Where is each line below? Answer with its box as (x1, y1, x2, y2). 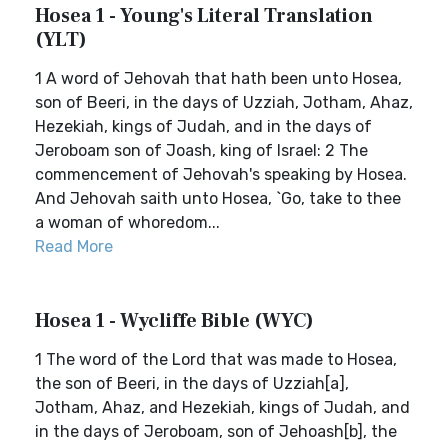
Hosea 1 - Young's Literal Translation (35, 3, 373, 29)
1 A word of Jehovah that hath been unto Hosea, (35, 69, 402, 88)
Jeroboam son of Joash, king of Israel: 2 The (35, 141, 368, 160)
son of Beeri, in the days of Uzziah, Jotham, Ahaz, (35, 93, 413, 112)
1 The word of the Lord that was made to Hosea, (35, 350, 397, 369)
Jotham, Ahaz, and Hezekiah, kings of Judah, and (35, 398, 410, 417)
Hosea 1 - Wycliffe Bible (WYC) (35, 308, 314, 334)
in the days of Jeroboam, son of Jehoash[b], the (35, 422, 397, 441)
